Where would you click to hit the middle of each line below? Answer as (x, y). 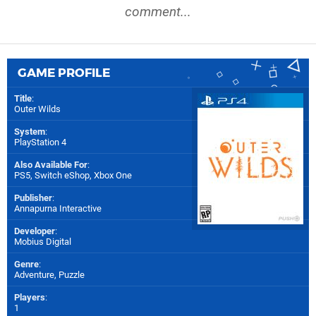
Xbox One (113, 175)
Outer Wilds (37, 109)
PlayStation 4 (40, 142)
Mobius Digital (43, 241)
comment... (158, 11)
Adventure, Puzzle (49, 274)
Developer (35, 231)
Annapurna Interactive (58, 208)
